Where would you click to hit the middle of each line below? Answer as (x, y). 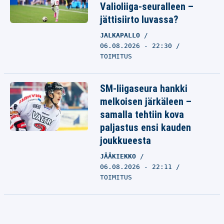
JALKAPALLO (122, 35)
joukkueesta (125, 140)
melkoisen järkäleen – (146, 101)
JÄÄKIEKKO (120, 156)
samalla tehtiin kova (142, 114)
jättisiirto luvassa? (139, 19)
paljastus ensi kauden (145, 127)
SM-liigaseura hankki (144, 88)
